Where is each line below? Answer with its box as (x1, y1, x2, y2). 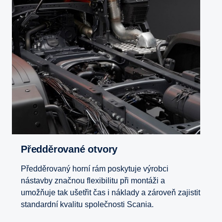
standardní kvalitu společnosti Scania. (21, 200, 154, 209)
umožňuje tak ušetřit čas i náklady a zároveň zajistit (21, 188, 200, 197)
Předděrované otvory (27, 144, 118, 155)
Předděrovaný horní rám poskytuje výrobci (21, 165, 168, 173)
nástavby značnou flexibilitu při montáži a (21, 176, 165, 185)
